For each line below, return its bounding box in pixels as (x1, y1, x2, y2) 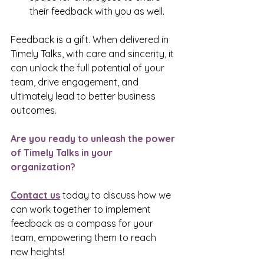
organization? (11, 160, 75, 173)
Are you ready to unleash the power (11, 132, 177, 144)
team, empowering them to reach (11, 231, 159, 243)
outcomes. (11, 104, 57, 116)
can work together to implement (11, 203, 153, 215)
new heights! (11, 245, 64, 258)
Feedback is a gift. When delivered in (11, 33, 171, 45)
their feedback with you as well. (29, 5, 164, 17)
